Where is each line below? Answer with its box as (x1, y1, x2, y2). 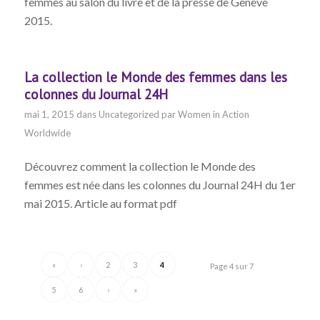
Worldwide (24, 126, 71, 139)
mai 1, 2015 (24, 108, 74, 120)
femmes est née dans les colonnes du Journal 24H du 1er (24, 178, 296, 192)
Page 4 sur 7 (210, 261, 254, 271)
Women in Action (177, 108, 249, 120)
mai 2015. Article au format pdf (24, 196, 181, 211)
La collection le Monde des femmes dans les (24, 68, 287, 86)
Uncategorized (98, 108, 159, 120)
